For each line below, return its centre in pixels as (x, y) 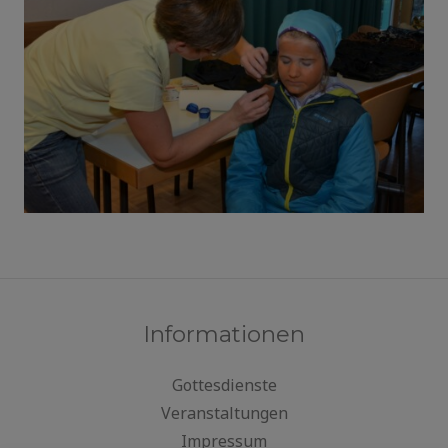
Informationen (224, 334)
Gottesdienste (224, 385)
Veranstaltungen (224, 413)
